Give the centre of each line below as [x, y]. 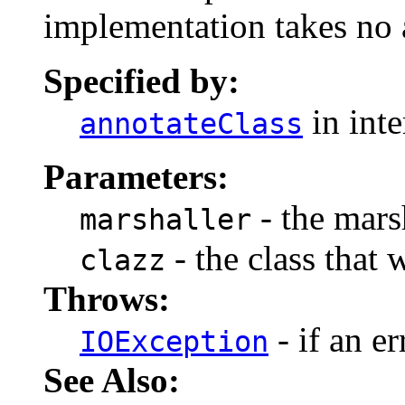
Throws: [107, 299]
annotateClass [191, 124]
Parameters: [136, 177]
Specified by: [141, 81]
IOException [174, 342]
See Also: [112, 380]
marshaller [165, 220]
